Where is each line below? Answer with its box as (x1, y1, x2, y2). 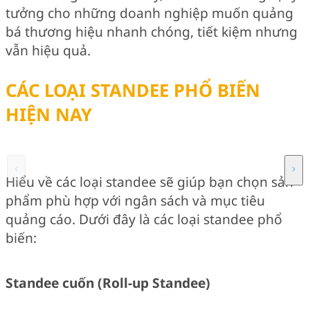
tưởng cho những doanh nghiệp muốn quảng (6, 3, 293, 23)
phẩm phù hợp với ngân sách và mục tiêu (6, 190, 265, 210)
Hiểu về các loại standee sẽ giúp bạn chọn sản (6, 172, 293, 191)
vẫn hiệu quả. (6, 41, 91, 60)
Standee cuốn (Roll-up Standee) (6, 273, 210, 293)
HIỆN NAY (6, 102, 92, 127)
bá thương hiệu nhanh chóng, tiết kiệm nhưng (6, 22, 298, 42)
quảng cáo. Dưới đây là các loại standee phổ (6, 209, 282, 228)
